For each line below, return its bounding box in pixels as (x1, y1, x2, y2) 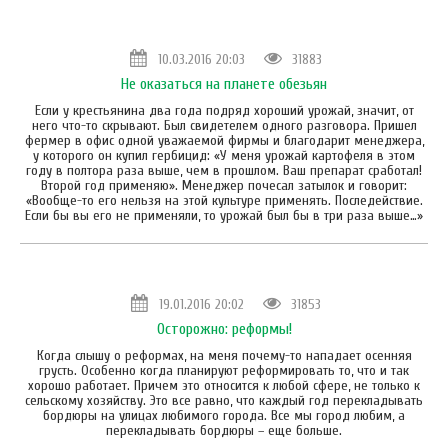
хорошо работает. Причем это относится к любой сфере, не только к (28, 376, 420, 394)
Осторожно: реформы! (156, 319, 292, 338)
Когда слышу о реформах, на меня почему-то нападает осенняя (36, 346, 412, 364)
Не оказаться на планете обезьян (121, 74, 327, 93)
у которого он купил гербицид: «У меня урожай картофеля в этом (33, 146, 415, 164)
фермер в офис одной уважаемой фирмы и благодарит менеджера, (24, 131, 424, 149)
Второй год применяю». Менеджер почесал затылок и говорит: (41, 176, 407, 194)
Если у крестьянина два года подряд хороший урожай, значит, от (34, 101, 414, 119)
